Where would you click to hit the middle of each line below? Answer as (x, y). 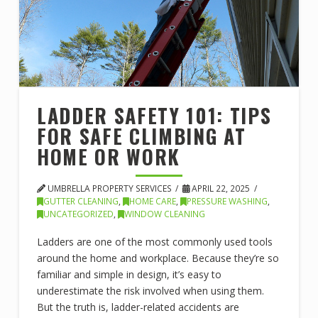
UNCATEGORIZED (78, 214)
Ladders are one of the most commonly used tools (154, 241)
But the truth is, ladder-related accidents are (138, 307)
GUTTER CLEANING (81, 202)
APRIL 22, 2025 (220, 189)
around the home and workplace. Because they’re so (158, 258)
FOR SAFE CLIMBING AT (141, 136)
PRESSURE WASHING (227, 202)
